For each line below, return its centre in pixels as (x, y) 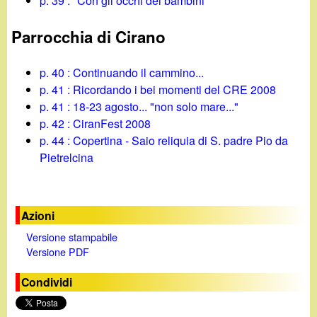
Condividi (47, 282)
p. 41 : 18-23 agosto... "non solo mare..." (139, 107)
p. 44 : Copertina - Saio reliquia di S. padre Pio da (164, 141)
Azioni (38, 215)
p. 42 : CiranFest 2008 (96, 124)
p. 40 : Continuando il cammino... (122, 73)
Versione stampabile (71, 236)
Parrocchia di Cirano (89, 36)
